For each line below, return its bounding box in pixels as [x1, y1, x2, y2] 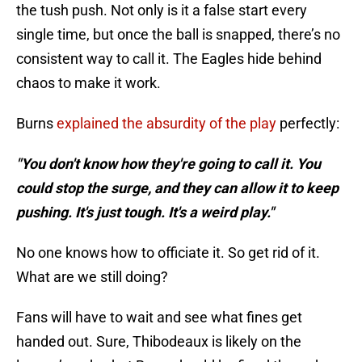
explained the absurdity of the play [57, 115, 276, 133]
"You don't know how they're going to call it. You [16, 155, 321, 173]
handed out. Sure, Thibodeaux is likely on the [16, 333, 301, 351]
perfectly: [276, 115, 339, 133]
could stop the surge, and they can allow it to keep [16, 179, 339, 197]
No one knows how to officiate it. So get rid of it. [16, 244, 320, 262]
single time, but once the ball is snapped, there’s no [16, 26, 340, 44]
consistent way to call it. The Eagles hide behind [16, 50, 322, 68]
